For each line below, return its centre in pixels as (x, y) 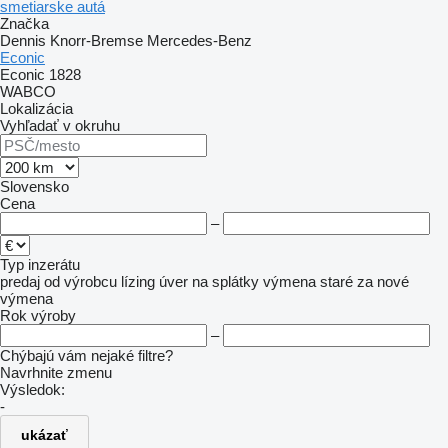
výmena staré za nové (336, 281)
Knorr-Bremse (96, 40)
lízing (138, 281)
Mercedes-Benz (199, 40)
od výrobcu (80, 281)
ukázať (44, 435)
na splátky (225, 281)
